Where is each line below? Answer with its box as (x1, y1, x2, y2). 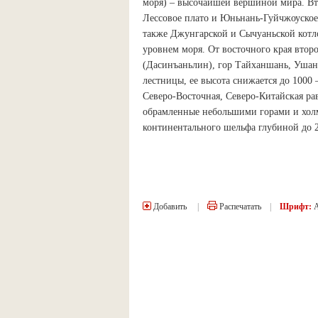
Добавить (151, 202, 187, 212)
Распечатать (217, 202, 261, 212)
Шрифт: (280, 202, 312, 212)
